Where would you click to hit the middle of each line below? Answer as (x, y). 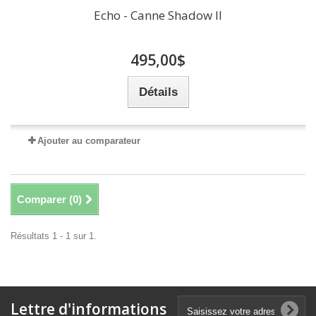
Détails (158, 92)
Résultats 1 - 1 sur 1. (54, 236)
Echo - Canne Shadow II (158, 16)
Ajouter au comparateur (89, 141)
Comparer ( (45, 200)
